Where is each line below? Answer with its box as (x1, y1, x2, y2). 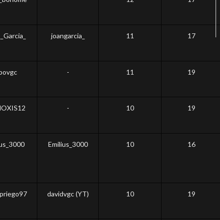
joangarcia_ (51, 31, 85, 40)
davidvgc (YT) (47, 190, 89, 198)
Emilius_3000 (48, 140, 88, 148)
